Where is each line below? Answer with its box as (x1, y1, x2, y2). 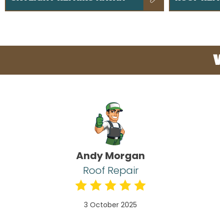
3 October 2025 (84, 200, 137, 210)
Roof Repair (82, 164, 138, 178)
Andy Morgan (76, 149, 145, 163)
